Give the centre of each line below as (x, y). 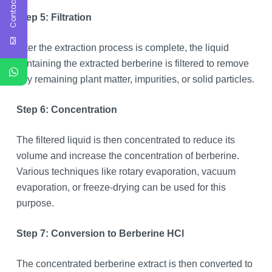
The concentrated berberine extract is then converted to (134, 264)
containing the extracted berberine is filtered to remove (132, 64)
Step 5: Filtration (54, 18)
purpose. (35, 203)
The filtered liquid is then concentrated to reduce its (125, 140)
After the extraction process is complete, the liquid (122, 48)
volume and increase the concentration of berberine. (127, 156)
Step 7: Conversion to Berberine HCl (100, 234)
